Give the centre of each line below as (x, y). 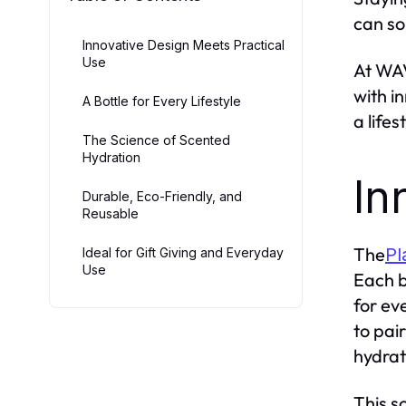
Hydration (111, 157)
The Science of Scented (156, 140)
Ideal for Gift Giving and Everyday (183, 252)
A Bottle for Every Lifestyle (162, 101)
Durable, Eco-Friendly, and (162, 196)
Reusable (111, 213)
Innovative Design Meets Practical (184, 45)
